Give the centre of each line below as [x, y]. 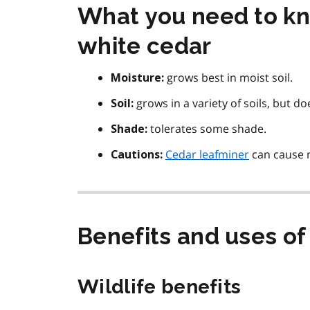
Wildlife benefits [159, 287]
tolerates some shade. [207, 129]
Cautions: [137, 155]
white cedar [145, 46]
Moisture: [137, 78]
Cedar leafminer [207, 155]
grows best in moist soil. [228, 78]
